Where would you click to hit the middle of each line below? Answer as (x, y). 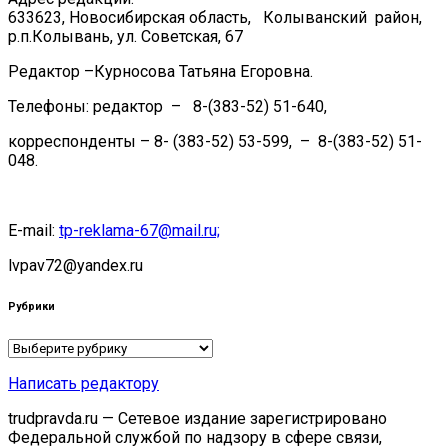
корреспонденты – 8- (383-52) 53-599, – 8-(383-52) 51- (215, 141)
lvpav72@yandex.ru (75, 265)
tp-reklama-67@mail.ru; (139, 230)
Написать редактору (83, 383)
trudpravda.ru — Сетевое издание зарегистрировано (197, 418)
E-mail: (33, 230)
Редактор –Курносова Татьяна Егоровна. (160, 71)
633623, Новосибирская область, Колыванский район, (215, 17)
